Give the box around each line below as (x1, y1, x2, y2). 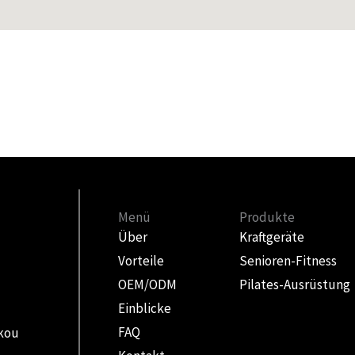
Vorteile (118, 251, 165, 269)
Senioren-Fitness (239, 251, 338, 269)
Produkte (239, 208, 296, 226)
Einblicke (118, 299, 172, 317)
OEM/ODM (118, 275, 177, 293)
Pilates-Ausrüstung (239, 275, 351, 293)
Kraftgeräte (239, 227, 305, 246)
